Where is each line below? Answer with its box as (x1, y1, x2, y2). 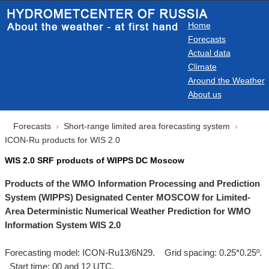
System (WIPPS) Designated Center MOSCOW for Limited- (4, 193, 250, 202)
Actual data (187, 48, 231, 58)
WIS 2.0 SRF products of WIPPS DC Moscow (4, 156, 184, 165)
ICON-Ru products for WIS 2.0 (4, 135, 120, 145)
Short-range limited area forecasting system (63, 121, 230, 131)
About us (187, 89, 222, 99)
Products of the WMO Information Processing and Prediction (4, 179, 260, 189)
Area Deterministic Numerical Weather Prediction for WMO (4, 207, 251, 216)
